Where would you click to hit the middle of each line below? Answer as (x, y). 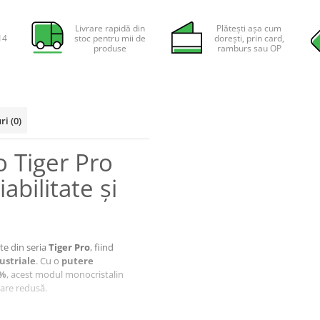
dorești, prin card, (249, 38)
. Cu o (49, 261)
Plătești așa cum (249, 28)
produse (110, 48)
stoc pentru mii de (110, 38)
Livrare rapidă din (110, 28)
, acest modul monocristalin (65, 274)
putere (77, 261)
